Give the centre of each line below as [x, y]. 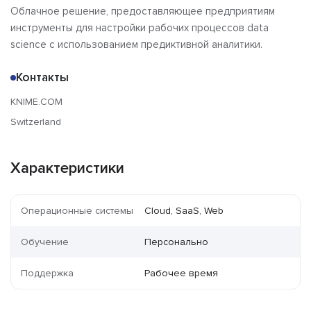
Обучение [45, 242]
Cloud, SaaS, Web [184, 211]
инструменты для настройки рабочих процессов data [140, 28]
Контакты [42, 78]
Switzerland [36, 122]
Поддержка [47, 274]
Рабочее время [182, 274]
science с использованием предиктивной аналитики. [136, 45]
